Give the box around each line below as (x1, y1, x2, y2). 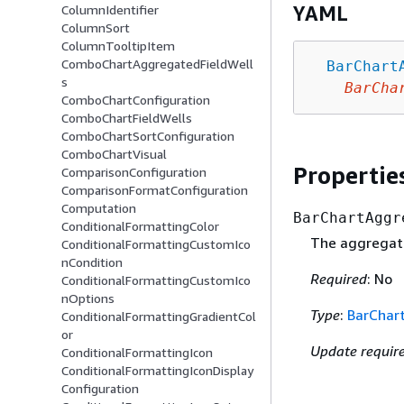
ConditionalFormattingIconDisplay (61, 363, 253, 379)
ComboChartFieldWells (61, 110, 192, 126)
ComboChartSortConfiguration (61, 128, 234, 144)
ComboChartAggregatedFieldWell (61, 56, 253, 72)
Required (309, 270, 367, 289)
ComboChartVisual (61, 146, 167, 162)
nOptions (61, 290, 115, 307)
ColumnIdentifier (61, 2, 159, 18)
